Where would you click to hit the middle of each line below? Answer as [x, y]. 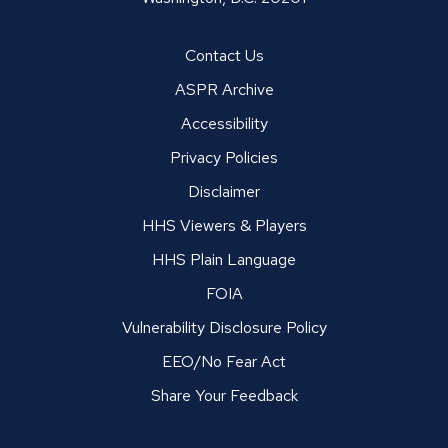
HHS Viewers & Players [224, 225]
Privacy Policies [224, 157]
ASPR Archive [224, 89]
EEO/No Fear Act [224, 361]
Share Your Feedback [224, 395]
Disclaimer [224, 191]
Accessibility [224, 123]
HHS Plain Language [224, 259]
